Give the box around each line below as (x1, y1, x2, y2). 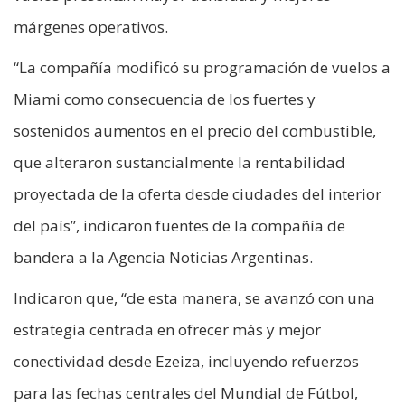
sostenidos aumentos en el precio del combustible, (14, 120, 376, 142)
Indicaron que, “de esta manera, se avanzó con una (14, 287, 375, 309)
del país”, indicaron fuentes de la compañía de (14, 215, 345, 237)
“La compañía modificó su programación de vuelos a (14, 57, 391, 79)
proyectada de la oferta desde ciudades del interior (14, 184, 381, 205)
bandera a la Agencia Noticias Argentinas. (14, 247, 313, 268)
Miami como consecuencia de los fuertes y (14, 89, 316, 110)
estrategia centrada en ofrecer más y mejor (14, 319, 321, 341)
